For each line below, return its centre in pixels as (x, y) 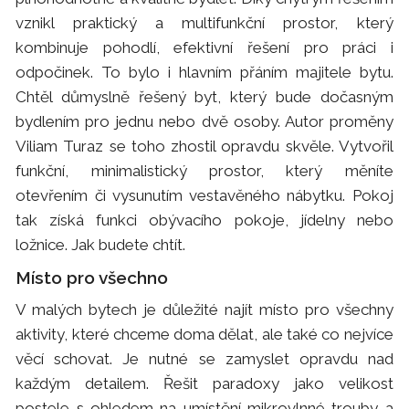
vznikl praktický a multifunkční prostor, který (204, 22)
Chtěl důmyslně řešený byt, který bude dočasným (204, 96)
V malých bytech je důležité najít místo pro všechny (204, 309)
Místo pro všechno (92, 277)
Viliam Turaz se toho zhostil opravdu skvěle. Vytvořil (204, 146)
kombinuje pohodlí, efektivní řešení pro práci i (204, 47)
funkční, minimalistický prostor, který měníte (204, 170)
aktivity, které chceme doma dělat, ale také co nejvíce (204, 334)
